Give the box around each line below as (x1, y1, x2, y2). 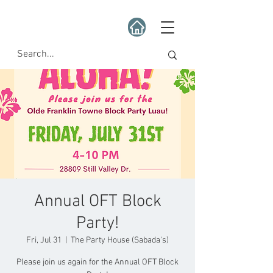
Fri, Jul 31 (26, 235, 62, 246)
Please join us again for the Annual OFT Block (16, 257, 179, 268)
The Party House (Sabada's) (71, 235, 169, 246)
